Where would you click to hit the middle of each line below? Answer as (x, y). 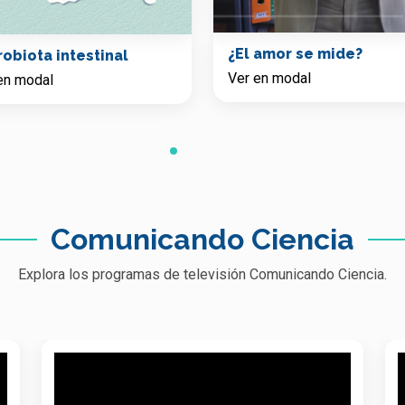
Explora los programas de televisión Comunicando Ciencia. (202, 275)
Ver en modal (269, 79)
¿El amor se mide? (295, 54)
